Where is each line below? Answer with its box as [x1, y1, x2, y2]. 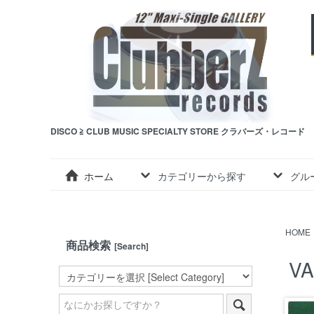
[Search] [114, 240, 149, 253]
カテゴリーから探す [157, 168, 246, 183]
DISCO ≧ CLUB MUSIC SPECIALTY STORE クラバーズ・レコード [50, 125, 305, 137]
